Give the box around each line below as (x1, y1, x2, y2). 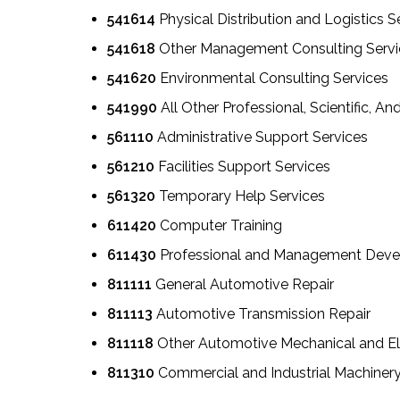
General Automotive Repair (151, 275, 334, 293)
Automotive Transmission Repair (152, 304, 371, 322)
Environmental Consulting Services (155, 69, 388, 87)
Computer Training (155, 216, 282, 234)
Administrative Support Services (153, 128, 368, 146)
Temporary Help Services (154, 187, 325, 204)
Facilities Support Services (154, 157, 330, 175)
